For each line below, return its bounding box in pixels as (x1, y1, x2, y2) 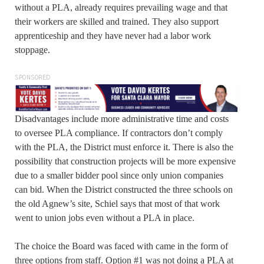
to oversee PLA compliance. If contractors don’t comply (15, 127, 223, 138)
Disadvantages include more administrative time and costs (15, 113, 229, 124)
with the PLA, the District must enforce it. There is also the (15, 141, 233, 152)
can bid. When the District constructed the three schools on (15, 184, 233, 194)
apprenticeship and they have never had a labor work (15, 30, 211, 41)
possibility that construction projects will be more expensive (15, 156, 236, 166)
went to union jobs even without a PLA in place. (15, 212, 194, 223)
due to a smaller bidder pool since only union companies (15, 170, 223, 180)
